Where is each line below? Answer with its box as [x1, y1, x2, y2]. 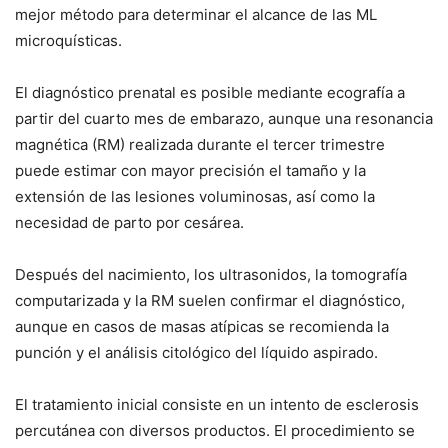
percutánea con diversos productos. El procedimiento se [15, 420, 415, 440]
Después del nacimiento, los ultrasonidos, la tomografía [15, 264, 407, 284]
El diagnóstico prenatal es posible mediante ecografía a [15, 82, 405, 102]
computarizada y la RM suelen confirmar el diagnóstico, [15, 290, 405, 310]
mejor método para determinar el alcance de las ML [15, 4, 377, 24]
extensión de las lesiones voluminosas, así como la [15, 186, 375, 206]
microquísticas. [15, 30, 122, 50]
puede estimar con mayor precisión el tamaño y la [15, 160, 366, 180]
